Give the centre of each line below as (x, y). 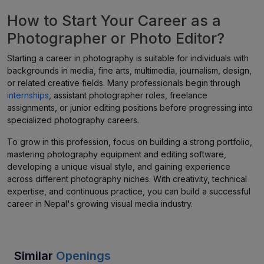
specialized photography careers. (73, 120)
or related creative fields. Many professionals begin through (124, 83)
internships (28, 95)
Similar (35, 256)
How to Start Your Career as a (114, 21)
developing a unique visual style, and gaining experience (119, 166)
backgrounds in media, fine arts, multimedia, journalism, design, (129, 70)
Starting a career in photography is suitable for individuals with (128, 58)
